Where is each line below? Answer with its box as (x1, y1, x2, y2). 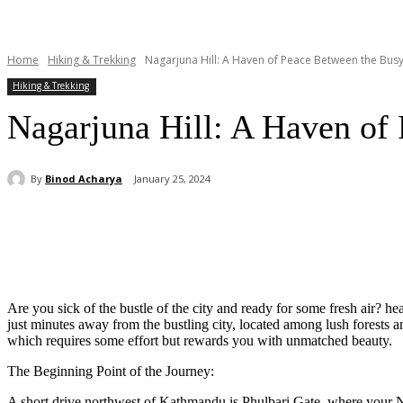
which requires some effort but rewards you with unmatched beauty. (7, 333, 392, 349)
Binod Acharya (45, 171, 122, 185)
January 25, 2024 (134, 172, 210, 186)
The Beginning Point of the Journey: (7, 363, 214, 380)
